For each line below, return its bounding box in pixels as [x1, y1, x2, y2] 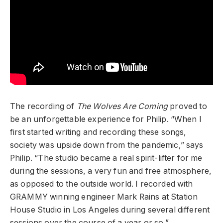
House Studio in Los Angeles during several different [10, 205, 210, 215]
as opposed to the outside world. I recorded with [10, 179, 193, 189]
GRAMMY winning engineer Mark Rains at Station [10, 192, 198, 202]
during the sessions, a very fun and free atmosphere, [10, 166, 212, 176]
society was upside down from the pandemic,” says [10, 140, 204, 150]
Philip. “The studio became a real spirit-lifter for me [10, 153, 203, 163]
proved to [168, 102, 207, 111]
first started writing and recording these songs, [10, 127, 187, 137]
